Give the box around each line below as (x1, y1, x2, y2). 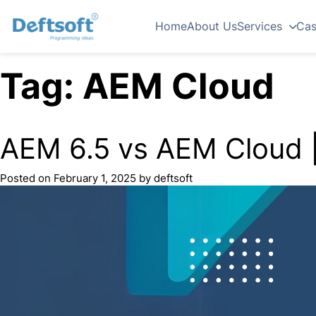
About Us (187, 19, 238, 33)
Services (237, 19, 283, 33)
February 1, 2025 (54, 171, 136, 185)
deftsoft (154, 171, 193, 185)
